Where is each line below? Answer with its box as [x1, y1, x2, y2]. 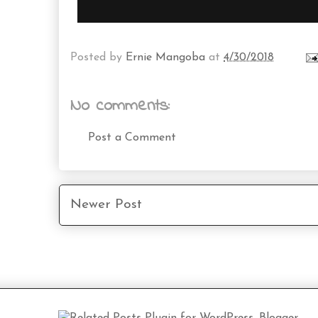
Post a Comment [88, 132, 176, 144]
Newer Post [70, 198, 142, 212]
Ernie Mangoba [126, 51, 205, 63]
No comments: [70, 94, 170, 119]
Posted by [70, 51, 126, 63]
